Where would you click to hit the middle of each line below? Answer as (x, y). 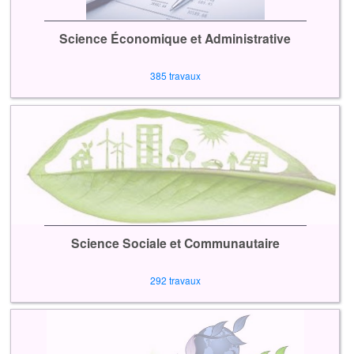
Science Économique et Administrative (175, 38)
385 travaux (175, 75)
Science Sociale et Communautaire (175, 243)
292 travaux (175, 280)
